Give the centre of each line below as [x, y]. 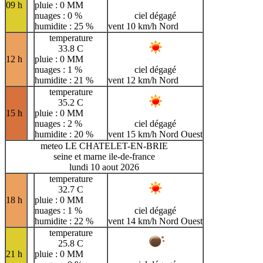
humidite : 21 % [64, 80]
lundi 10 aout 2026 [104, 167]
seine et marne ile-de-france [104, 156]
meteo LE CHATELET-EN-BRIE [104, 146]
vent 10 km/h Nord [143, 26]
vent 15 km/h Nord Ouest [155, 134]
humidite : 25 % [64, 26]
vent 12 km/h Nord [143, 80]
